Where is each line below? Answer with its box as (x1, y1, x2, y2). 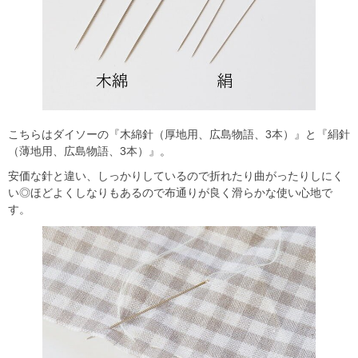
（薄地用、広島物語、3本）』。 (8, 144, 171, 157)
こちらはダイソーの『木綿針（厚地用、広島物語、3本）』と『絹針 (8, 127, 350, 141)
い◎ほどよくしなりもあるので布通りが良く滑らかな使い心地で (8, 185, 332, 199)
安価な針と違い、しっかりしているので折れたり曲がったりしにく (8, 169, 344, 182)
